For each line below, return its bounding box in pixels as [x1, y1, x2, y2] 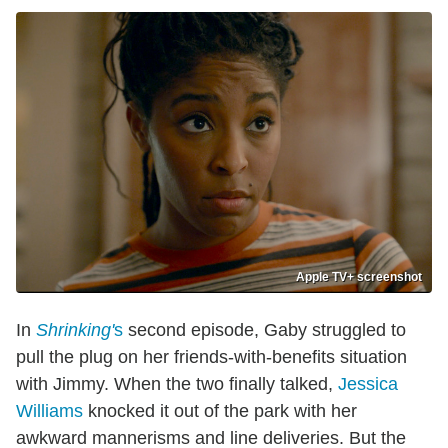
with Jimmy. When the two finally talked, [16, 374, 338, 395]
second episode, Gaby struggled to [123, 320, 406, 341]
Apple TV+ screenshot [296, 270, 422, 285]
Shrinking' [36, 320, 114, 341]
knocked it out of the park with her [83, 401, 357, 422]
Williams [16, 401, 83, 422]
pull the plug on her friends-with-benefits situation [16, 347, 407, 368]
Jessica [338, 374, 398, 395]
